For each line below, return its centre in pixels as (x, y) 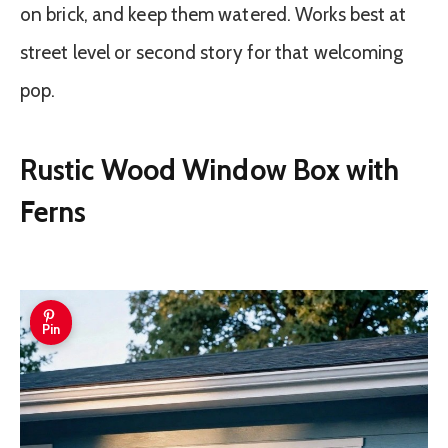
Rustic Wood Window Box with (210, 169)
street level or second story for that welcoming (212, 53)
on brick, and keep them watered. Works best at (213, 15)
